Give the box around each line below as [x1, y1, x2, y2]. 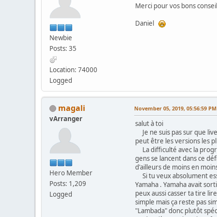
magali [58, 102, 85, 113]
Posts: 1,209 [49, 179, 86, 188]
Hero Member [49, 168, 93, 177]
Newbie [49, 33, 72, 42]
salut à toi [135, 119, 163, 128]
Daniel [135, 18, 158, 28]
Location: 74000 [49, 65, 97, 74]
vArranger [49, 114, 82, 123]
